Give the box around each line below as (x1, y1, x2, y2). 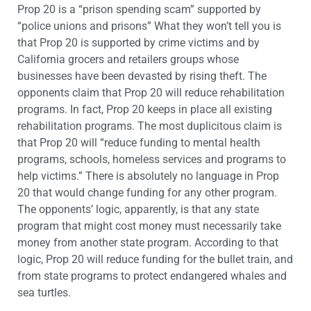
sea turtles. (17, 286, 71, 300)
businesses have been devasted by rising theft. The (17, 69, 267, 83)
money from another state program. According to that (17, 236, 278, 250)
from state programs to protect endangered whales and (17, 269, 287, 283)
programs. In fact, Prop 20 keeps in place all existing (17, 103, 272, 117)
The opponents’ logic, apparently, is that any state (17, 203, 259, 217)
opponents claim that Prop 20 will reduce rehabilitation (17, 86, 285, 100)
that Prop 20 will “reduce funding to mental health (17, 136, 260, 150)
